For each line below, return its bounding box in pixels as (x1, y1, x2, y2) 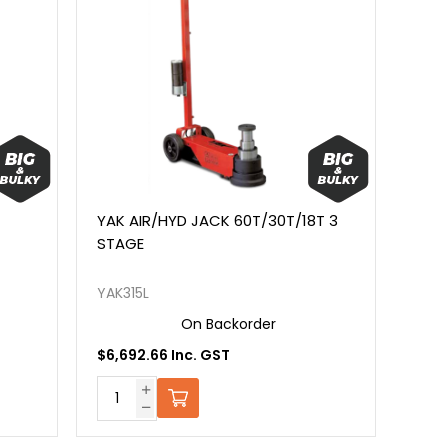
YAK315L (97, 283, 150, 304)
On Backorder (181, 314, 277, 335)
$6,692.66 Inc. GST (97, 345, 231, 366)
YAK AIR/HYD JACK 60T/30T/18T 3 (97, 210, 339, 232)
